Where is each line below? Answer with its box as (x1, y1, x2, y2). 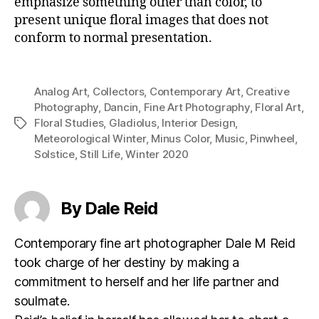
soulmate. (14, 293, 70, 309)
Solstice (34, 147, 75, 162)
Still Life (80, 147, 120, 162)
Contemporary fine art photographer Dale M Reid (14, 236, 296, 251)
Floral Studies (34, 116, 104, 130)
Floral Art (255, 100, 301, 115)
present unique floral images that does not (14, 11, 268, 28)
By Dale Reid (61, 198, 158, 219)
